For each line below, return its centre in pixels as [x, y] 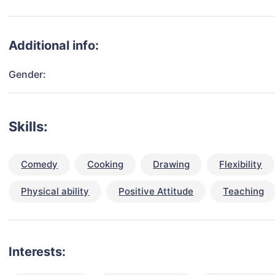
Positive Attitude [156, 192]
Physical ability [55, 192]
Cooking [106, 165]
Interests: [37, 252]
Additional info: [54, 46]
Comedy [40, 165]
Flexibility [241, 165]
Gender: [28, 75]
